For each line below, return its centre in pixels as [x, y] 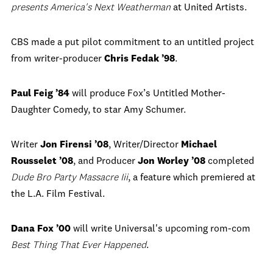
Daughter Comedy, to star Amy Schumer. [98, 110]
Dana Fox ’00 [42, 229]
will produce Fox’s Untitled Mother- [149, 94]
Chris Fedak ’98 [140, 59]
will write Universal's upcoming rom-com [162, 229]
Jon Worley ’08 [173, 161]
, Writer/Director [145, 145]
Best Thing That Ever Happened [79, 246]
